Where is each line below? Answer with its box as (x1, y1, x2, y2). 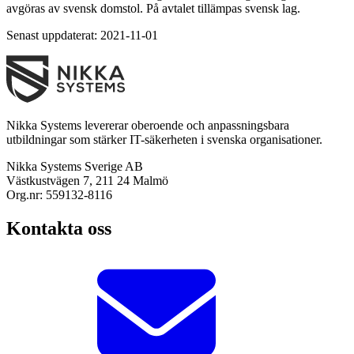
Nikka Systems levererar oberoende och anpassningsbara (6, 118, 289, 132)
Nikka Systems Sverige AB (6, 159, 143, 173)
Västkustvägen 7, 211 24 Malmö (6, 173, 168, 187)
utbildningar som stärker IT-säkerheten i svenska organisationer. (6, 132, 322, 146)
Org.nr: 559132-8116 (6, 187, 112, 201)
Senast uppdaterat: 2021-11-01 (6, 28, 158, 42)
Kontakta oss (6, 217, 111, 239)
